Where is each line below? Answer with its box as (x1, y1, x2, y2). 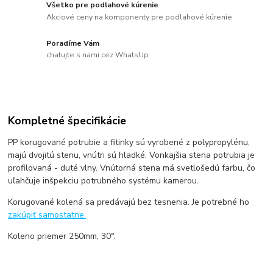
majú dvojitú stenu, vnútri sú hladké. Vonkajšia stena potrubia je (8, 149, 255, 161)
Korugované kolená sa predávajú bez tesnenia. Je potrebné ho (8, 196, 250, 208)
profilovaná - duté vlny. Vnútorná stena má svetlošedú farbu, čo (8, 162, 256, 174)
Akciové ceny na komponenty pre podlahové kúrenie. (46, 12, 235, 22)
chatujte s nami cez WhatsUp (46, 50, 149, 60)
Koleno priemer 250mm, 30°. (8, 230, 116, 243)
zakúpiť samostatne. (8, 209, 87, 221)
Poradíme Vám (46, 38, 100, 48)
